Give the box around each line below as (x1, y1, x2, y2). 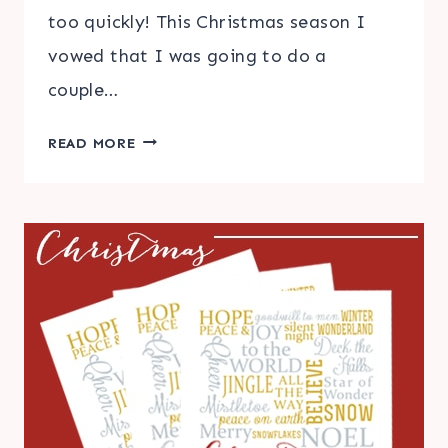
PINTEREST (134, 127, 221, 146)
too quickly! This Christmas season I (48, 10, 365, 33)
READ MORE (48, 133, 136, 152)
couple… (48, 78, 119, 101)
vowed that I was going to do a (48, 44, 327, 67)
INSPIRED (134, 154, 212, 173)
